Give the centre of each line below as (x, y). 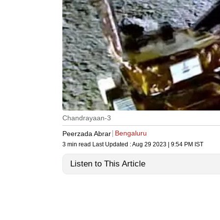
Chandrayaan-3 (87, 118)
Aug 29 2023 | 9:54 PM (163, 145)
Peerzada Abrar (87, 133)
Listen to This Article (108, 164)
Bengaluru (131, 133)
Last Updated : (112, 145)
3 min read (77, 145)
